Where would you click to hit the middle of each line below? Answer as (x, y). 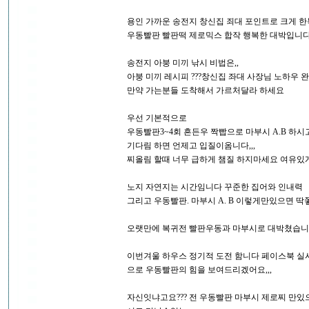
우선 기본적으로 (157, 118)
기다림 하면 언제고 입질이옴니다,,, (191, 146)
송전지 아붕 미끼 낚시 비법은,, (183, 63)
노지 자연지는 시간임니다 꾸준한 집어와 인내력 (215, 187)
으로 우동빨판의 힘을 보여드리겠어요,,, (199, 270)
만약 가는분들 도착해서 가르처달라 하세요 (206, 91)
